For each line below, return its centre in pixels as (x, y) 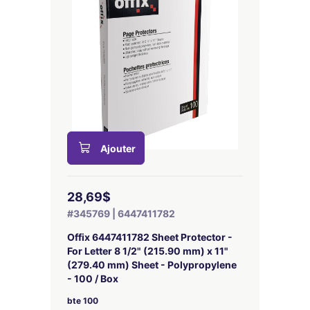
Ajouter (118, 148)
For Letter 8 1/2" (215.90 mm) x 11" (148, 251)
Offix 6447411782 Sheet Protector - (150, 237)
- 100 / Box (93, 279)
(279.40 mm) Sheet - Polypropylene (152, 265)
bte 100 (83, 301)
